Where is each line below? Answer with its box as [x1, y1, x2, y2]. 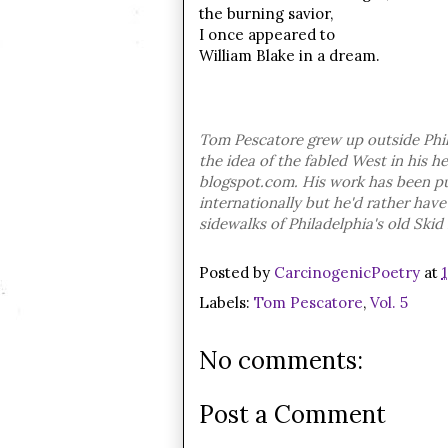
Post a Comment [198, 398, 386, 430]
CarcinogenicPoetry [273, 262, 420, 282]
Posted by [198, 262, 274, 282]
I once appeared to [198, 25, 339, 44]
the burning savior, [198, 4, 333, 23]
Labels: [198, 293, 254, 312]
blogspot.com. [198, 172, 302, 191]
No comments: [198, 345, 363, 376]
